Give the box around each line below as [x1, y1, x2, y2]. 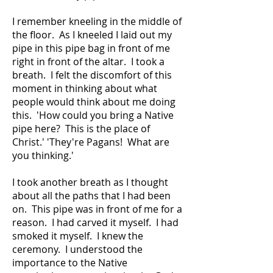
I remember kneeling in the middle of [12, 15, 182, 28]
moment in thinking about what [12, 82, 157, 95]
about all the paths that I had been [12, 189, 171, 202]
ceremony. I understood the [12, 243, 143, 256]
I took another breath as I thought [12, 175, 168, 189]
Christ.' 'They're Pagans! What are [12, 135, 169, 149]
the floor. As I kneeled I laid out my [12, 28, 172, 41]
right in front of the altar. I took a [12, 55, 165, 68]
